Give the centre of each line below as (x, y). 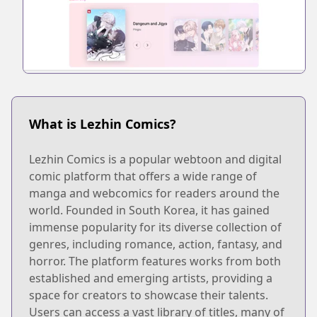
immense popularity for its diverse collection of (155, 227)
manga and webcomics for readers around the (154, 193)
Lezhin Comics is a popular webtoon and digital (155, 159)
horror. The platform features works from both (155, 261)
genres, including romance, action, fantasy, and (156, 244)
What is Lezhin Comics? (103, 123)
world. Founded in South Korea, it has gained (149, 210)
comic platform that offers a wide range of (143, 176)
